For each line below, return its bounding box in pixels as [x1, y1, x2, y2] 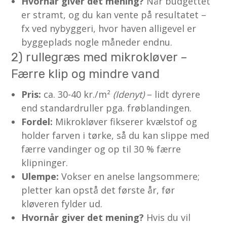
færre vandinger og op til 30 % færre [21, 142, 181, 155]
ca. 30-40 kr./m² [41, 88, 113, 100]
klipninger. [21, 156, 68, 169]
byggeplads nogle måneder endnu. [21, 35, 173, 48]
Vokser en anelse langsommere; [59, 170, 200, 182]
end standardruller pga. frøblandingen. [21, 101, 192, 114]
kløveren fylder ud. [21, 197, 103, 210]
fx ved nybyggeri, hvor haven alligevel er [21, 22, 197, 34]
